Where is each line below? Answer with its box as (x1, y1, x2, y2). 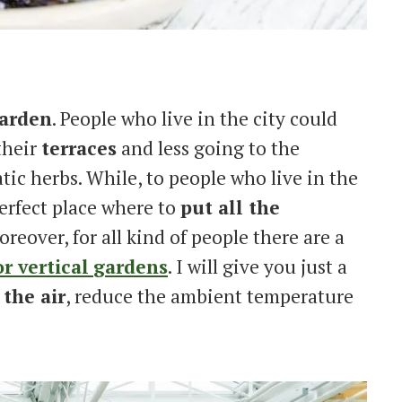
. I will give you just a (168, 253, 347, 279)
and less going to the (117, 135, 300, 161)
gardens (93, 253, 168, 279)
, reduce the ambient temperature (66, 283, 354, 309)
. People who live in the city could (52, 105, 337, 131)
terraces (41, 135, 117, 161)
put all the (180, 194, 280, 220)
